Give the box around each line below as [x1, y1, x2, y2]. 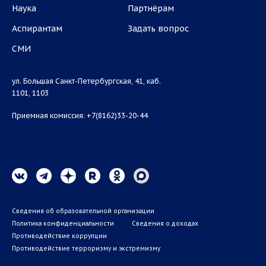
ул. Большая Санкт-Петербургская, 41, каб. [12, 77, 161, 85]
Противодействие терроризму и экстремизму [12, 245, 160, 252]
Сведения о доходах [132, 220, 198, 227]
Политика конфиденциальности [12, 220, 114, 227]
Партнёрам [128, 3, 174, 14]
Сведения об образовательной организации [12, 207, 154, 215]
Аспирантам [12, 23, 62, 34]
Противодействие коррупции [12, 232, 107, 240]
